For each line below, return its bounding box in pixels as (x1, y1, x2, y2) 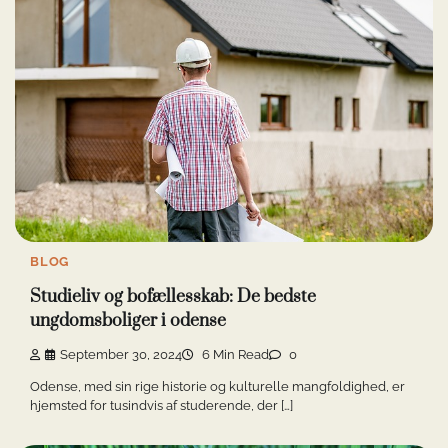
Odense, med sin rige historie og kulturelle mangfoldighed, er (30, 378, 405, 394)
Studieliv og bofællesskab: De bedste (30, 285, 316, 308)
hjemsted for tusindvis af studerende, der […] (30, 397, 293, 413)
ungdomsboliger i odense (30, 309, 226, 332)
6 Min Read (199, 347, 269, 363)
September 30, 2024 (60, 347, 182, 363)
